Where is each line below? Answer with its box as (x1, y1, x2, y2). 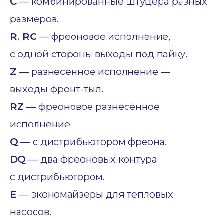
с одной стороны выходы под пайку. (10, 48, 187, 60)
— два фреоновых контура (26, 153, 157, 165)
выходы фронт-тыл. (10, 83, 103, 95)
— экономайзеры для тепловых (17, 188, 173, 200)
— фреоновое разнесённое (24, 101, 160, 113)
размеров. (10, 13, 59, 25)
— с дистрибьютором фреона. (18, 136, 167, 148)
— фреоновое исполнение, (36, 31, 170, 43)
